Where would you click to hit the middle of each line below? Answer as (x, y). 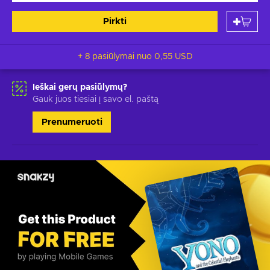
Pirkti (115, 21)
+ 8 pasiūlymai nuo (123, 57)
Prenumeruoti (72, 122)
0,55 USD (173, 57)
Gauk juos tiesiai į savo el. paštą (96, 99)
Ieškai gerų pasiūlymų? (80, 87)
